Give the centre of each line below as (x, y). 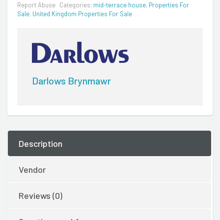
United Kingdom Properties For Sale (82, 14)
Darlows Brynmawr (71, 80)
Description (41, 143)
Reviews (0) (41, 195)
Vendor (32, 169)
